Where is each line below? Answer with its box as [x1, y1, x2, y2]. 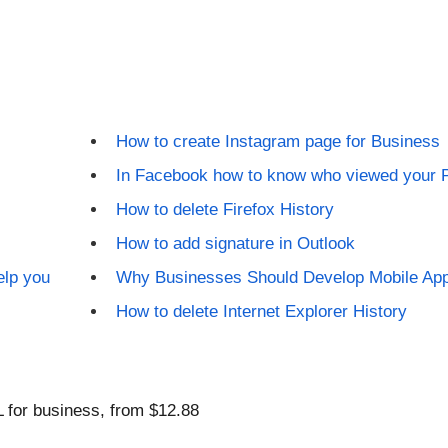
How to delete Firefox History [115, 200, 334, 219]
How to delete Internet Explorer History [115, 302, 407, 321]
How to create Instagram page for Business [115, 132, 440, 151]
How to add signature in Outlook [115, 234, 355, 253]
